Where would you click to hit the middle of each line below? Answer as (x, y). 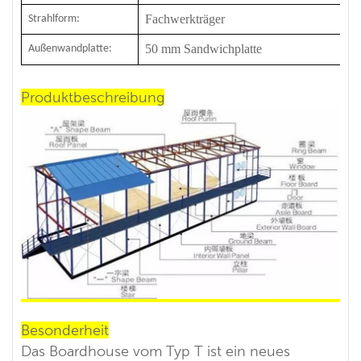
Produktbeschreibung (93, 97)
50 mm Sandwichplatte (203, 48)
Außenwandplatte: (70, 48)
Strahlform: (54, 19)
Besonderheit (65, 330)
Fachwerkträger (185, 19)
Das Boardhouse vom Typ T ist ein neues (156, 351)
